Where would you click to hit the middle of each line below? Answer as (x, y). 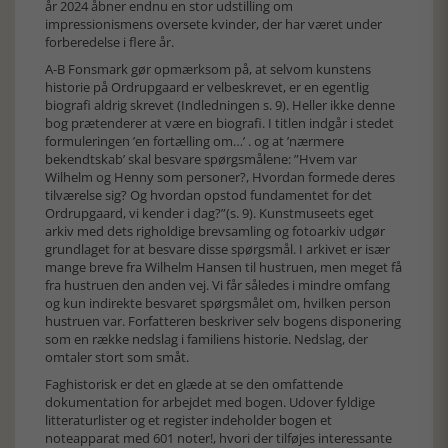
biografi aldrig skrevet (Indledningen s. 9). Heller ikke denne (220, 105)
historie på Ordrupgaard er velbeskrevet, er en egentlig (207, 87)
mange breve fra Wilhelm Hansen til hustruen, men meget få (223, 267)
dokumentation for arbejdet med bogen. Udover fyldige (210, 402)
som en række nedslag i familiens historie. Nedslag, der (206, 339)
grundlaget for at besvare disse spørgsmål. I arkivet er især (217, 249)
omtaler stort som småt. (117, 357)
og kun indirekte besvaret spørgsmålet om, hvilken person (218, 303)
